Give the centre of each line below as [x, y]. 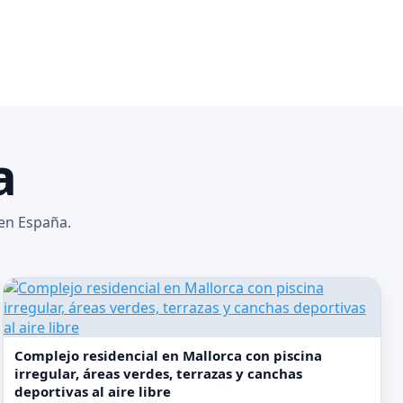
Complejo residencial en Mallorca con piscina [168, 355]
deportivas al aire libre [92, 391]
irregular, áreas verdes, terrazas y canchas [158, 373]
